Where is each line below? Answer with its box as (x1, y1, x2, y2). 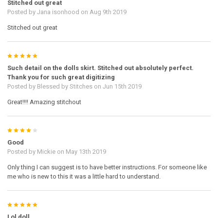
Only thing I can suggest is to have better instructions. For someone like (7, 163, 207, 171)
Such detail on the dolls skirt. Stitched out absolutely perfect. (7, 64, 194, 72)
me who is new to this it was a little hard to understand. (7, 172, 161, 180)
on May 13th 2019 (55, 147, 106, 155)
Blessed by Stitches (36, 82, 92, 90)
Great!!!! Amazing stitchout (7, 98, 81, 106)
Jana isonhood (36, 8, 79, 16)
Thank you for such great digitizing (7, 73, 115, 81)
